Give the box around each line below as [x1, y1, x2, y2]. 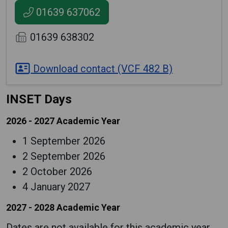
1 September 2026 [22, 135, 105, 147]
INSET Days [6, 92, 72, 106]
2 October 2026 [22, 165, 92, 178]
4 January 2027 [22, 181, 90, 193]
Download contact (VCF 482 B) [31, 63, 173, 75]
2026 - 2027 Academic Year [6, 116, 120, 126]
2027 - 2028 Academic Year [6, 202, 120, 213]
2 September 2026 [22, 150, 105, 162]
